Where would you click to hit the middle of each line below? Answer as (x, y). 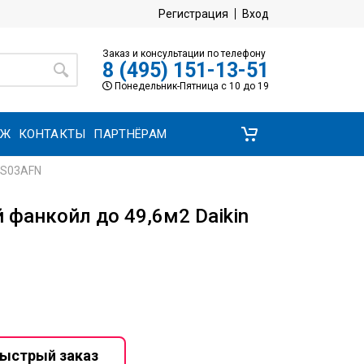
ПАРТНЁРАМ (130, 134)
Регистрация (193, 14)
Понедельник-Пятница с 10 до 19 (191, 86)
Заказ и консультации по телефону (184, 53)
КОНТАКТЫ (52, 134)
